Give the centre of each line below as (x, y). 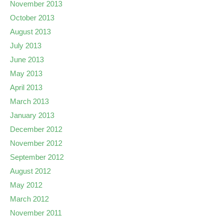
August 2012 (30, 171)
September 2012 (37, 157)
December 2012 (36, 129)
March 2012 (29, 199)
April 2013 (26, 87)
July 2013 (26, 45)
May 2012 (26, 185)
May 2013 (26, 73)
